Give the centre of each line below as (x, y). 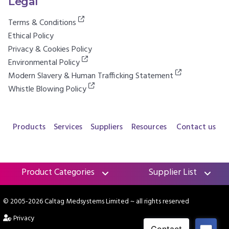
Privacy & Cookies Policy (50, 49)
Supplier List (173, 172)
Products (29, 127)
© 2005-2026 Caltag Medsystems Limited (66, 201)
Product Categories (58, 172)
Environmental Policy (45, 63)
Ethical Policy (31, 36)
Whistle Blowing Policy (48, 89)
